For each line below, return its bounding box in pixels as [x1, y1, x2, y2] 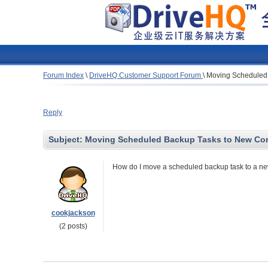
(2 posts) [59, 222, 87, 230]
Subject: [48, 135, 85, 144]
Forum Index [43, 71, 84, 80]
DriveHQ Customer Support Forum [89, 71, 203, 80]
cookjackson [51, 209, 95, 217]
